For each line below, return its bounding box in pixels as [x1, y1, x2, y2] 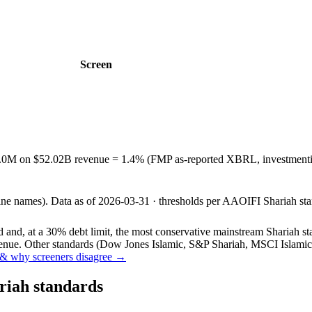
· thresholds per [150, 194, 220, 207]
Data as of [51, 194, 98, 207]
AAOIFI [222, 194, 260, 207]
